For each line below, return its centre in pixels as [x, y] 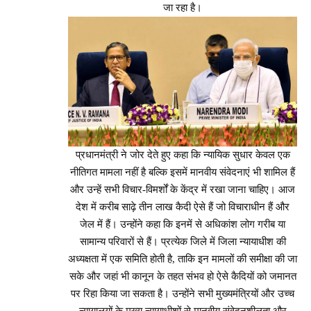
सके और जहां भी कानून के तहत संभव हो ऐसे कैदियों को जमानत [183, 277]
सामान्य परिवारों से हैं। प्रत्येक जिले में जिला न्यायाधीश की [183, 242]
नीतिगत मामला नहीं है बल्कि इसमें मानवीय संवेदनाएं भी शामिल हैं [183, 173]
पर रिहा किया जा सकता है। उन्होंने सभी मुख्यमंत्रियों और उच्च [183, 294]
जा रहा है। [183, 7]
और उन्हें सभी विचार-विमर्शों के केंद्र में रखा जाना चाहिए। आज [183, 190]
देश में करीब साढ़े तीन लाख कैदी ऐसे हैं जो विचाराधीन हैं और [183, 207]
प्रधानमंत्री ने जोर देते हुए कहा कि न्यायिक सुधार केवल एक [183, 155]
